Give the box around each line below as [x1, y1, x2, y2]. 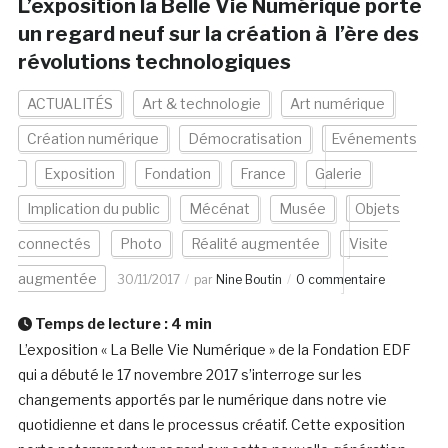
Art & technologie [141, 95, 261, 113]
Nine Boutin [215, 272, 282, 288]
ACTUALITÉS [26, 95, 113, 113]
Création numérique [26, 130, 159, 148]
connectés [17, 235, 91, 253]
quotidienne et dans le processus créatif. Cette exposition [17, 416, 405, 434]
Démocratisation [187, 130, 302, 148]
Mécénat [188, 200, 250, 218]
